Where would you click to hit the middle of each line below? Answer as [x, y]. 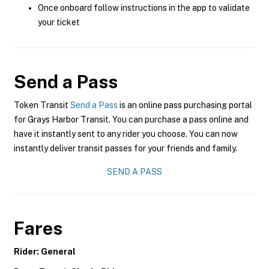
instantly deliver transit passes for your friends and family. [125, 148]
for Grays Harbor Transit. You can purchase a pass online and [131, 119]
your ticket [59, 22]
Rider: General [45, 252]
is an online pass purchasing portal [185, 105]
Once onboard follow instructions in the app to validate [144, 8]
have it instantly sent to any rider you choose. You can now [126, 134]
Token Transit [42, 105]
